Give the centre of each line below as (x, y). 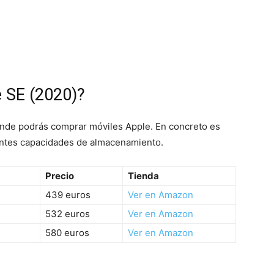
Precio (60, 176)
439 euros (68, 194)
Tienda (143, 176)
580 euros (67, 232)
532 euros (68, 213)
